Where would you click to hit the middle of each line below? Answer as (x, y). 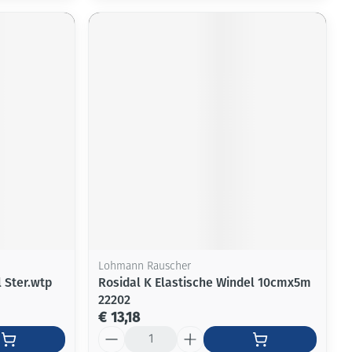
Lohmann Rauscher (145, 266)
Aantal (116, 332)
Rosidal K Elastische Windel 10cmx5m (205, 282)
